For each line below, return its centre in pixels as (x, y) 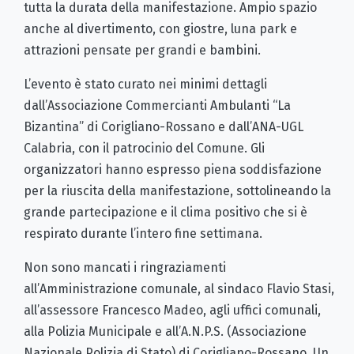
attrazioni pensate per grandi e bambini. (142, 50)
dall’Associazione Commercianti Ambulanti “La (157, 105)
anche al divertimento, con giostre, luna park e (160, 28)
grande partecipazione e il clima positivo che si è (166, 212)
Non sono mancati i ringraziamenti (125, 267)
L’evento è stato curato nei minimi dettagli (145, 84)
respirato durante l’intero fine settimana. (143, 233)
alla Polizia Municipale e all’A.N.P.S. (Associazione (165, 331)
